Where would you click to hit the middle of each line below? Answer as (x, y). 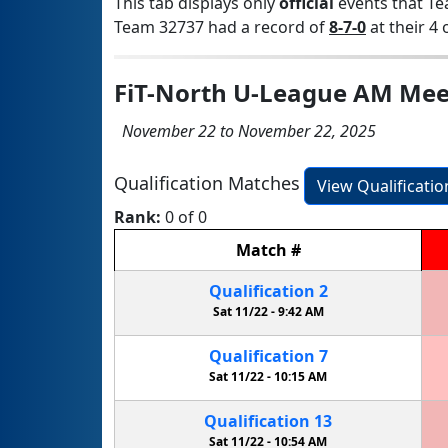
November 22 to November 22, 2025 (245, 130)
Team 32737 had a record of (221, 26)
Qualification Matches (207, 182)
